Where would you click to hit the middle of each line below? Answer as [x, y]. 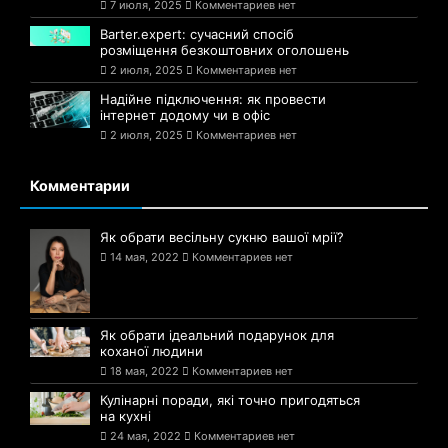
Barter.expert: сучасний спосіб [197, 33]
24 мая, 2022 [145, 435]
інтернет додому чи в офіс [185, 114]
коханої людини [151, 350]
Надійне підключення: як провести [213, 98]
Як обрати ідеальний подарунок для [217, 334]
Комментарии [80, 185]
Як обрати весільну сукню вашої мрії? [222, 236]
